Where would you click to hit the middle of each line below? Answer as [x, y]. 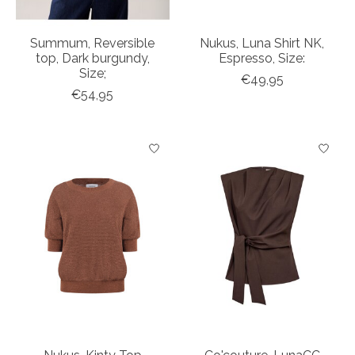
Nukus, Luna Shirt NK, [262, 43]
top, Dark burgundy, [92, 58]
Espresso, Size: [262, 58]
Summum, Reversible [93, 43]
